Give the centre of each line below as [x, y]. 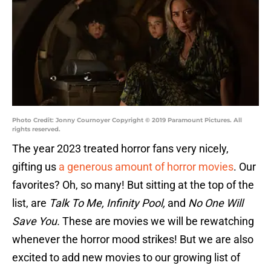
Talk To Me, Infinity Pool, [108, 203]
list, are [31, 203]
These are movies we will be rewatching [158, 221]
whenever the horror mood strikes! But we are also [133, 240]
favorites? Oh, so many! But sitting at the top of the [133, 185]
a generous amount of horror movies [146, 167]
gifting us [35, 167]
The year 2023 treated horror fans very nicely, [120, 149]
